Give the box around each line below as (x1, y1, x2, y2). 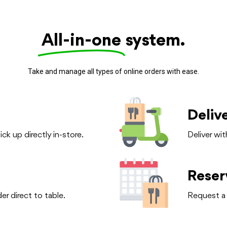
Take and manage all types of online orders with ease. (28, 67, 199, 76)
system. (125, 32, 185, 51)
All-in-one (42, 32, 121, 51)
